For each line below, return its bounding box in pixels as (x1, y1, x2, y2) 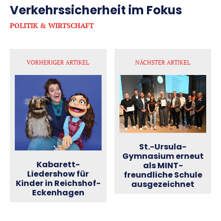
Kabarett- (36, 159, 80, 171)
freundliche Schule (123, 169, 202, 181)
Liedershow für (27, 168, 89, 180)
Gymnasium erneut (122, 150, 204, 162)
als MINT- (143, 159, 183, 171)
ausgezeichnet (131, 178, 195, 190)
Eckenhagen (32, 187, 84, 199)
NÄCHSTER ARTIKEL (135, 58, 191, 66)
